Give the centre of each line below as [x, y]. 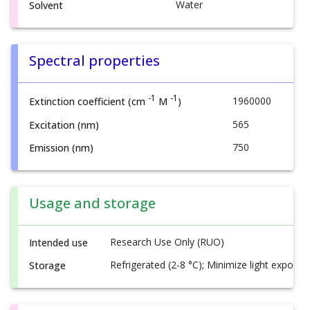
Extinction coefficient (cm [89, 102]
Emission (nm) [61, 147]
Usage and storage [92, 203]
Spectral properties [94, 60]
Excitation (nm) [64, 125]
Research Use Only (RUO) [167, 241]
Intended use [58, 242]
